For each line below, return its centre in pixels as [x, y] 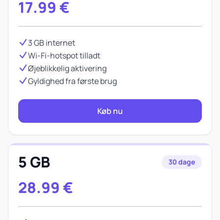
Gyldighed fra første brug [72, 81]
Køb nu [110, 111]
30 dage [182, 162]
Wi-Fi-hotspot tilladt [64, 55]
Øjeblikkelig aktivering [67, 68]
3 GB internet [52, 43]
